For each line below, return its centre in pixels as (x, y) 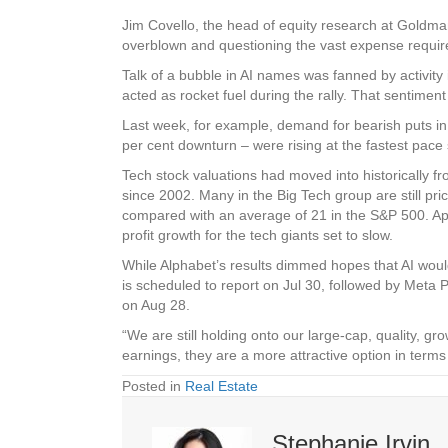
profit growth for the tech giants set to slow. (257, 235)
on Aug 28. (156, 305)
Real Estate (221, 386)
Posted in (153, 386)
